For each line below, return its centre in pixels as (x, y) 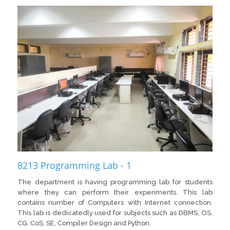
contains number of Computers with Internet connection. (115, 203)
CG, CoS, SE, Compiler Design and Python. (84, 223)
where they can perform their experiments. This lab (115, 193)
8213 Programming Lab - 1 (75, 166)
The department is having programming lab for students (115, 182)
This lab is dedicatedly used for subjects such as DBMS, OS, (115, 213)
